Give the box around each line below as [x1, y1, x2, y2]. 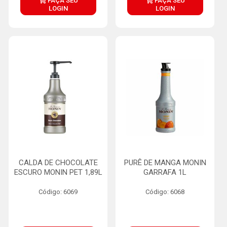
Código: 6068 [145, 188, 184, 196]
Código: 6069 [39, 188, 78, 196]
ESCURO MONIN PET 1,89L [14, 168, 102, 177]
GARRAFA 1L [143, 168, 186, 177]
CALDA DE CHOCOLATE [18, 158, 98, 167]
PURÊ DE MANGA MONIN [124, 158, 206, 167]
